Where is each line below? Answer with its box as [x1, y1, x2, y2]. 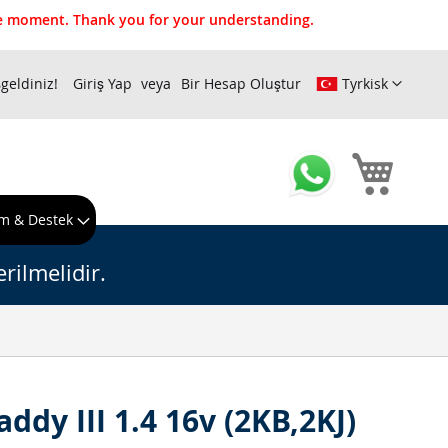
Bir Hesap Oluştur [181, 74, 301, 93]
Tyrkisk [342, 74, 388, 94]
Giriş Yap [73, 74, 132, 93]
